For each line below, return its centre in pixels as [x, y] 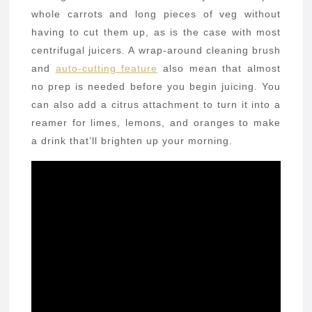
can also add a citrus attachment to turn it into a [156, 105]
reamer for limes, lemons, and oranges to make [156, 123]
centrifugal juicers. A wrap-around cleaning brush [156, 50]
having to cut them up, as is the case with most [156, 32]
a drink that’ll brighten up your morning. [132, 141]
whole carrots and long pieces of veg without [156, 14]
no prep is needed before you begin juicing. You [156, 87]
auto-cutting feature [107, 69]
